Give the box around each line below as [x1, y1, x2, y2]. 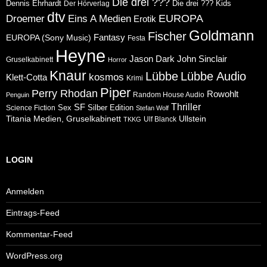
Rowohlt [207, 89, 238, 100]
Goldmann [189, 27, 254, 44]
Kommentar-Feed [6, 229, 73, 240]
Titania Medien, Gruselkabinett [6, 114, 121, 124]
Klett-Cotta [6, 72, 47, 83]
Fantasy [94, 32, 125, 43]
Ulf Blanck [144, 115, 176, 124]
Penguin [6, 91, 29, 99]
